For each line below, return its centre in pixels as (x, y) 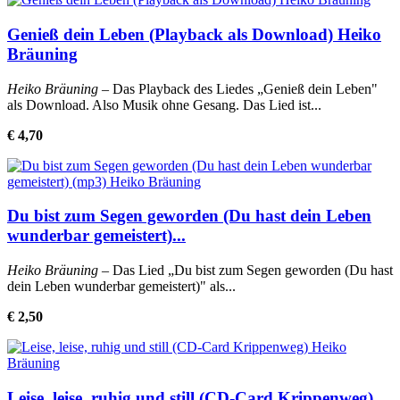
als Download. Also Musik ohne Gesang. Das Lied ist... (164, 104)
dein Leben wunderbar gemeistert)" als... (121, 286)
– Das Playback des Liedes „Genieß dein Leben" (238, 88)
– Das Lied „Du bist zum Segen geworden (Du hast (246, 270)
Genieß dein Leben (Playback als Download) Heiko (194, 34)
